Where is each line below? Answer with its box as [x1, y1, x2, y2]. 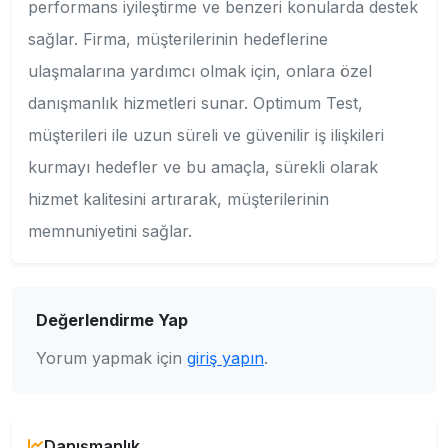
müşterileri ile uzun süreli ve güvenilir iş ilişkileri [28, 124, 384, 145]
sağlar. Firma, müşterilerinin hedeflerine [28, 28, 328, 49]
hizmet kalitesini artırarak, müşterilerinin [28, 188, 329, 209]
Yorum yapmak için [36, 347, 187, 368]
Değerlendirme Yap [36, 309, 188, 330]
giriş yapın [187, 347, 264, 368]
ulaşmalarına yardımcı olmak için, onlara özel [28, 60, 372, 81]
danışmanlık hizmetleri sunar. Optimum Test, [28, 92, 363, 113]
